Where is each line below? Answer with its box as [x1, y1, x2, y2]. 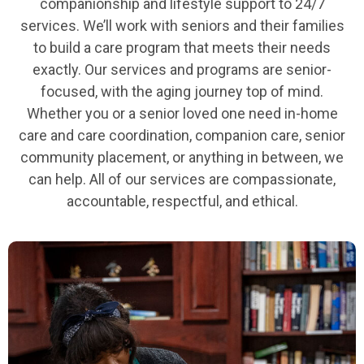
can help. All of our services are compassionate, [28, 170, 336, 188]
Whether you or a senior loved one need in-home [26, 104, 338, 122]
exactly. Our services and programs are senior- [32, 60, 331, 78]
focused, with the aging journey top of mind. [41, 82, 323, 100]
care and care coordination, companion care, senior [19, 126, 345, 144]
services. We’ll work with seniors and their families [19, 16, 344, 34]
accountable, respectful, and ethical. [66, 192, 298, 210]
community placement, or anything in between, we [20, 148, 344, 166]
